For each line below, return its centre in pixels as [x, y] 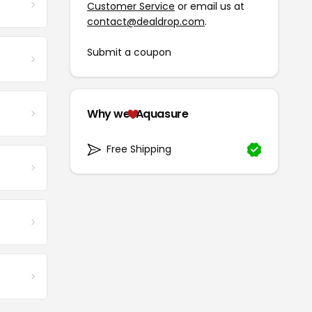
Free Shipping [139, 149]
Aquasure [162, 114]
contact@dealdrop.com [146, 22]
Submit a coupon [129, 53]
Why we [109, 114]
